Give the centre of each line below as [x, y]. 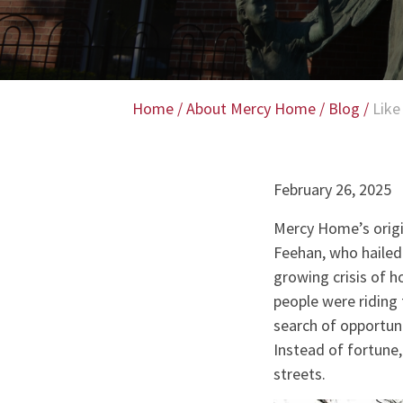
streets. [299, 373]
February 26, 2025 [332, 190]
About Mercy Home [251, 108]
